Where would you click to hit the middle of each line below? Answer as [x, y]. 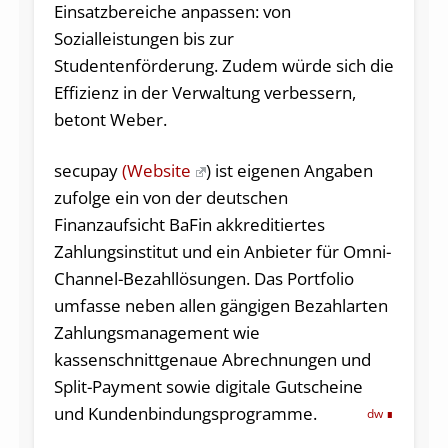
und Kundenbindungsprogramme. [185, 414]
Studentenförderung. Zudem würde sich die [223, 66]
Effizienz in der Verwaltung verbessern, [204, 93]
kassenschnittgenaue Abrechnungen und [212, 360]
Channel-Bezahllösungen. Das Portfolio [203, 279]
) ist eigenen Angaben [289, 171]
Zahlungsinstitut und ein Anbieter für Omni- [222, 252]
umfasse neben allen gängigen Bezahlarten [220, 306]
